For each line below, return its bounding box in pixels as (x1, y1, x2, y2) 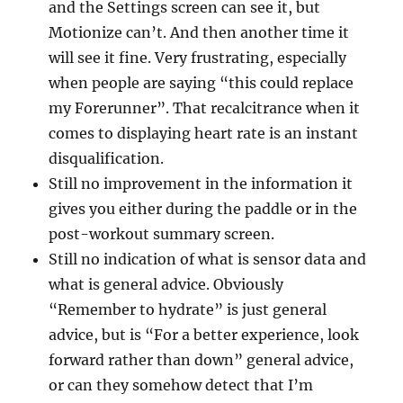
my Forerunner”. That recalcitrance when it (49, 99, 361, 118)
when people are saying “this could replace (49, 74, 354, 93)
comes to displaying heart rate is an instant (49, 124, 359, 143)
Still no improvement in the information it (49, 175, 354, 193)
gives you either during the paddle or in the (49, 200, 358, 219)
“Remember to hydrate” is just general (49, 300, 327, 319)
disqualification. (49, 149, 165, 168)
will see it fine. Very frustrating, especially (49, 49, 347, 67)
